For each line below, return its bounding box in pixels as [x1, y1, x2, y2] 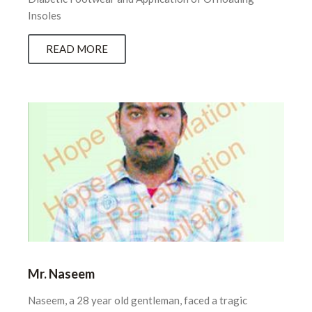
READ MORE [46, 42, 108, 56]
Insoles [28, 9, 61, 22]
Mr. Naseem [28, 266, 95, 282]
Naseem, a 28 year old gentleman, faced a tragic [28, 294, 247, 307]
